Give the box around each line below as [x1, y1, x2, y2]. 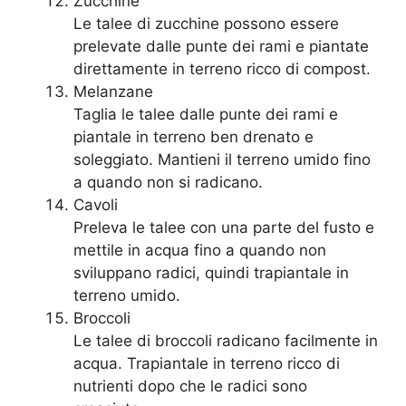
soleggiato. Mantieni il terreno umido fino [73, 150, 371, 169]
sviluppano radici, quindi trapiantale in [73, 264, 349, 283]
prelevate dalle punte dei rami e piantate [73, 37, 369, 56]
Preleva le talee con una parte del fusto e [73, 218, 374, 237]
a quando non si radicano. [73, 173, 263, 192]
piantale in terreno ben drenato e [73, 128, 314, 147]
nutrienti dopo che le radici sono [73, 377, 307, 396]
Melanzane [73, 82, 153, 101]
